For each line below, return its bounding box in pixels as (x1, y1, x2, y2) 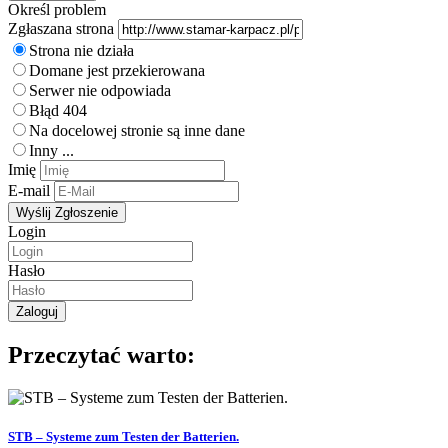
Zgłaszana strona (8, 19, 114, 37)
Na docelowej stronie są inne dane (29, 121, 245, 139)
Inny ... (29, 141, 74, 159)
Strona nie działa (29, 41, 134, 59)
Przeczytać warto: (8, 341, 195, 368)
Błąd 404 (29, 101, 87, 119)
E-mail (8, 181, 50, 199)
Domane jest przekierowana (29, 61, 205, 79)
